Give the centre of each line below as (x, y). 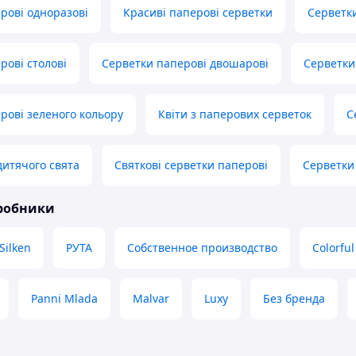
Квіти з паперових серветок (235, 114)
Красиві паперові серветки (198, 13)
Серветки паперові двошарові (185, 64)
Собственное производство (202, 248)
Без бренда (294, 299)
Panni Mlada (64, 299)
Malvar (151, 299)
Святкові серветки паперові (191, 165)
